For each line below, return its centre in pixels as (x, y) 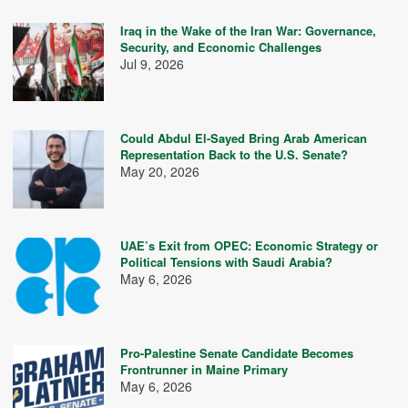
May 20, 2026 (160, 171)
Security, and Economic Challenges (221, 47)
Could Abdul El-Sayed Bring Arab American (244, 138)
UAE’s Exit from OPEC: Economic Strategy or (249, 245)
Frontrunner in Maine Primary (204, 369)
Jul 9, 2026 (152, 64)
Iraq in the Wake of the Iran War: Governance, (248, 31)
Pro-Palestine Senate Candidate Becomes (237, 353)
